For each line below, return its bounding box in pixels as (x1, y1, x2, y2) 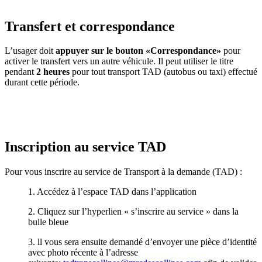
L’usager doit (5, 46, 56, 56)
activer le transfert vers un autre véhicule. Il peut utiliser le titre (5, 56, 233, 67)
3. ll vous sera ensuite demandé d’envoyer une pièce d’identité (28, 237, 257, 247)
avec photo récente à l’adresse (28, 247, 138, 258)
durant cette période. (5, 77, 80, 88)
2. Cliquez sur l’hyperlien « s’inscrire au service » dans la (28, 206, 239, 217)
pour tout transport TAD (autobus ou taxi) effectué (70, 67, 257, 77)
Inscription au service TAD (5, 139, 166, 155)
